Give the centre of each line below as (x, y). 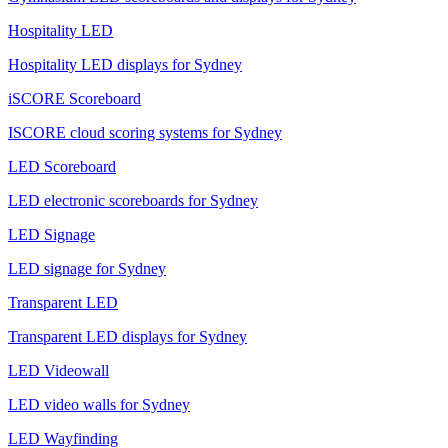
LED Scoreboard (62, 167)
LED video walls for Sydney (99, 405)
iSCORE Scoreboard (74, 99)
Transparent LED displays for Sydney (127, 337)
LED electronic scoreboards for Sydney (133, 201)
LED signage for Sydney (87, 269)
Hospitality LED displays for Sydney (125, 65)
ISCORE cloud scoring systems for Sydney (145, 133)
